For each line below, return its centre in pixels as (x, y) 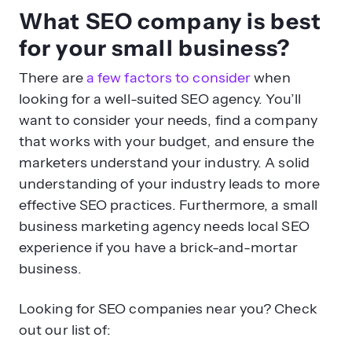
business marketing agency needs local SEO (164, 226)
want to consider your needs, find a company (168, 120)
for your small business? (154, 48)
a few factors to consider (169, 78)
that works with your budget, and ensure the (167, 141)
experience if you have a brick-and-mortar (158, 247)
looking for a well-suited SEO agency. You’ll (160, 99)
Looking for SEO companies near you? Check (168, 309)
